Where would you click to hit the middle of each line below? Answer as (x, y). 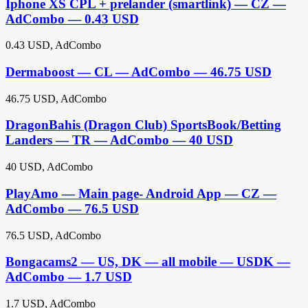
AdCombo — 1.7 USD (69, 277)
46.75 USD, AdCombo (56, 98)
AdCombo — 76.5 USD (72, 208)
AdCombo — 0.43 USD (72, 19)
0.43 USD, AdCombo (53, 45)
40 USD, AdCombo (49, 167)
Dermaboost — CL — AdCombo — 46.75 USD (139, 72)
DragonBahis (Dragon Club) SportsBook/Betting (143, 125)
